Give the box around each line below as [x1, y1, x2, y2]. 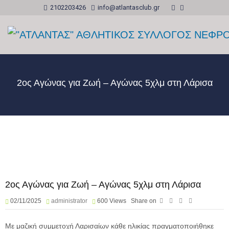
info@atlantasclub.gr [98, 3, 159, 11]
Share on [131, 197, 156, 205]
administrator [51, 197, 87, 205]
